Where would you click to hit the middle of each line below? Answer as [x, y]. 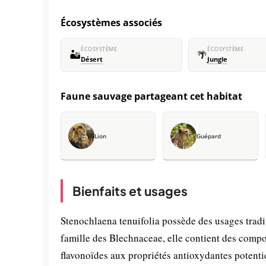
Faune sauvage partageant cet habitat [151, 96]
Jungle [217, 59]
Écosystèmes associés [111, 23]
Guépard [209, 136]
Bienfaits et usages [130, 191]
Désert [92, 59]
